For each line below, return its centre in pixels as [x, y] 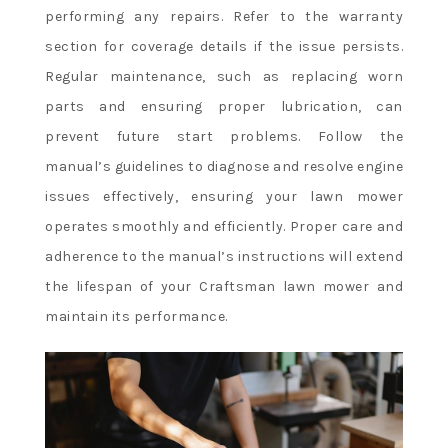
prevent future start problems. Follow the [224, 137]
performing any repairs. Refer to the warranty [224, 17]
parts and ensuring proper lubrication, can [224, 107]
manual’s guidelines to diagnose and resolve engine [224, 167]
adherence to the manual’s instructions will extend [224, 257]
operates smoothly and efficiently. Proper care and [224, 227]
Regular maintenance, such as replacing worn [224, 77]
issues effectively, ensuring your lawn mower [224, 197]
